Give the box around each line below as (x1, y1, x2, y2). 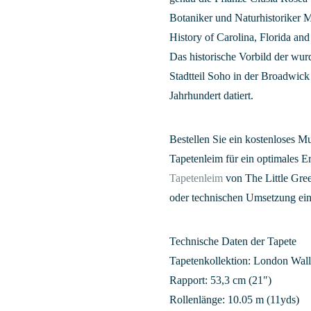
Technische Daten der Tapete (169, 235, 297, 247)
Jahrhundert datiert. (169, 90, 254, 101)
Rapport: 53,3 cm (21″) (169, 274, 272, 286)
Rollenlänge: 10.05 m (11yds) (169, 294, 300, 305)
